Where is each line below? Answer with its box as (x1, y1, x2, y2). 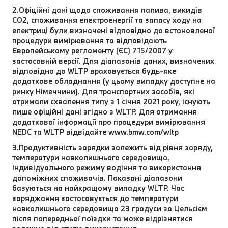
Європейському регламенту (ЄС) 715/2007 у (12, 45, 173, 55)
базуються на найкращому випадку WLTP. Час (12, 183, 184, 193)
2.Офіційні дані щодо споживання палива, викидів (12, 5, 202, 15)
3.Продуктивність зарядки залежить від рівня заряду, (12, 142, 213, 152)
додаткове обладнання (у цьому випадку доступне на (12, 76, 215, 86)
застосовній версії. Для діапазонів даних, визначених (12, 55, 214, 66)
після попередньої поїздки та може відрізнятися (12, 213, 193, 223)
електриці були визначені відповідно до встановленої (12, 25, 215, 35)
